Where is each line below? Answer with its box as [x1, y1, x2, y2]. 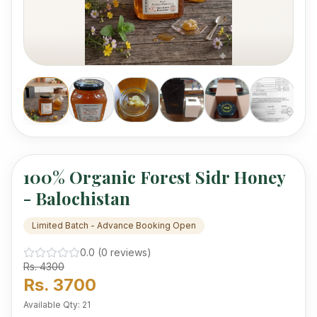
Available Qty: [23, 299, 82, 310]
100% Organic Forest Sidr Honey [23, 166, 285, 188]
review [108, 246, 142, 258]
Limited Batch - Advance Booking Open [32, 220, 196, 231]
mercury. [41, 4, 76, 15]
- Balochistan [23, 187, 130, 209]
